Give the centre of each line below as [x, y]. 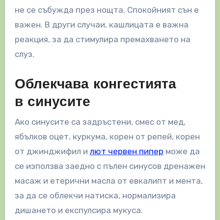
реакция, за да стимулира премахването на [102, 39]
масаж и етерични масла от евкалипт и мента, [109, 181]
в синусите [52, 102]
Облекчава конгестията [95, 85]
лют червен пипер [126, 151]
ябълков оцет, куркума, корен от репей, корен [107, 137]
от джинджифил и [52, 151]
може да [181, 151]
